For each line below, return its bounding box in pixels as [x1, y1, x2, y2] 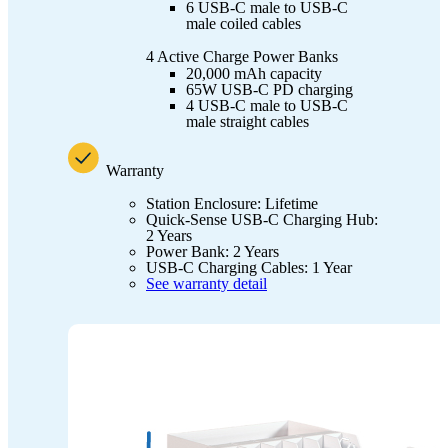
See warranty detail [146, 274, 267, 292]
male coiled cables [186, 14, 301, 32]
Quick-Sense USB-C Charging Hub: [146, 210, 378, 228]
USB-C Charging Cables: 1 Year [146, 258, 352, 276]
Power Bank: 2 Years [146, 242, 279, 260]
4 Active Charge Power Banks [146, 47, 338, 65]
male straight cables [186, 112, 309, 130]
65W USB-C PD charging [186, 80, 353, 98]
